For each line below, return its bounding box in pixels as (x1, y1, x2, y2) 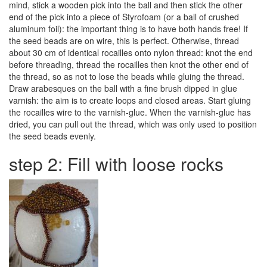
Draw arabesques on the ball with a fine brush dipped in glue (9, 82, 237, 95)
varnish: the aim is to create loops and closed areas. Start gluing (9, 94, 251, 107)
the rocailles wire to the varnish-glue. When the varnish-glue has (9, 106, 251, 119)
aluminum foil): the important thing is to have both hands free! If (9, 23, 248, 35)
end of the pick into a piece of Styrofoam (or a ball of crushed (9, 11, 239, 23)
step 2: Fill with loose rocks (9, 151, 223, 177)
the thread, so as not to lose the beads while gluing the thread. (9, 70, 244, 83)
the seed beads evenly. (9, 130, 96, 142)
